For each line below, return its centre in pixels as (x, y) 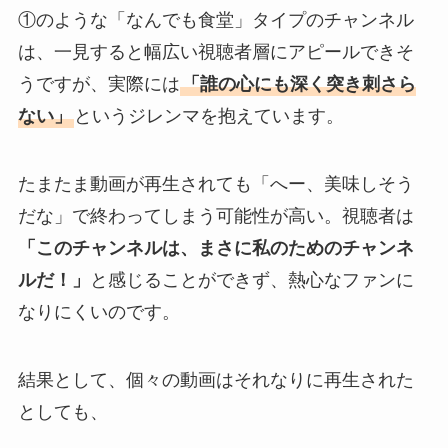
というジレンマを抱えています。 (208, 115)
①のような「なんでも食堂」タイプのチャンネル (215, 19)
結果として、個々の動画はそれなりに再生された (215, 379)
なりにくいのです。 (98, 311)
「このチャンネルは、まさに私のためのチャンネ (215, 247)
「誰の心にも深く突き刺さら (298, 83)
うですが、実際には (98, 83)
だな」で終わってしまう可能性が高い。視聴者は (215, 215)
